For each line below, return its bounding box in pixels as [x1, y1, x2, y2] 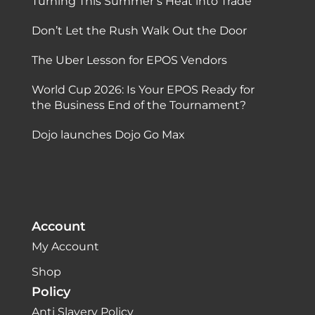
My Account [31, 240, 99, 254]
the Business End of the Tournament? [31, 98, 246, 112]
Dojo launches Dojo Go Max [31, 127, 185, 141]
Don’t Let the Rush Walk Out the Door [31, 23, 247, 37]
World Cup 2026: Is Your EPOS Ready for [31, 82, 255, 96]
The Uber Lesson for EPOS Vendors [31, 53, 227, 67]
